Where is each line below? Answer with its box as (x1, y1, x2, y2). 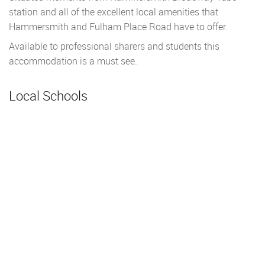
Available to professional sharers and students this (9, 40, 219, 53)
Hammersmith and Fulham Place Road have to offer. (9, 20, 228, 34)
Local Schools (9, 87, 88, 105)
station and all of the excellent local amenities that (9, 5, 218, 19)
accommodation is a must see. (9, 54, 137, 68)
